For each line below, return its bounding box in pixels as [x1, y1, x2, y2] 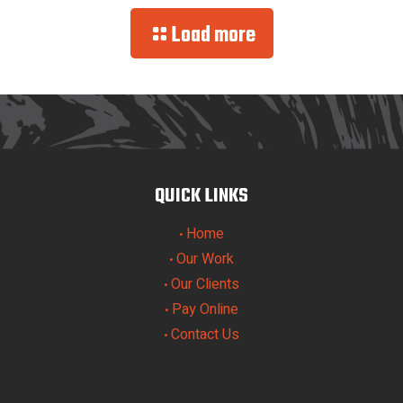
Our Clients [171, 273, 239, 295]
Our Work [176, 247, 234, 270]
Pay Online [172, 298, 238, 320]
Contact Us [171, 323, 239, 345]
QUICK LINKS [155, 180, 248, 211]
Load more [170, 19, 255, 52]
